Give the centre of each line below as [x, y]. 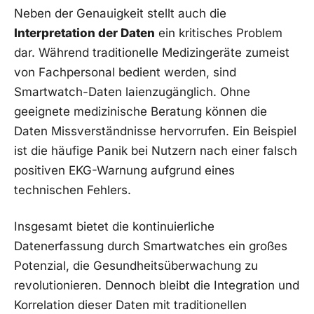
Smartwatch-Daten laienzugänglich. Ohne [132, 92]
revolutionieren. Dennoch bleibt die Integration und [157, 286]
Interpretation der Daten [84, 33]
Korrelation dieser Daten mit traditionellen [130, 305]
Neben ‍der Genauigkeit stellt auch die [120, 14]
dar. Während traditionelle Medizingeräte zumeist [152, 53]
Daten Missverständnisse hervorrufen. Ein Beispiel [155, 131]
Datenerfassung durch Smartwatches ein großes [151, 246]
